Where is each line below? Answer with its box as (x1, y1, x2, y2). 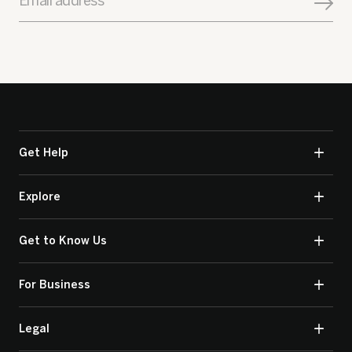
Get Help (19, 146, 68, 159)
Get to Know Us (19, 234, 107, 247)
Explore (19, 190, 60, 203)
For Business (19, 278, 90, 291)
